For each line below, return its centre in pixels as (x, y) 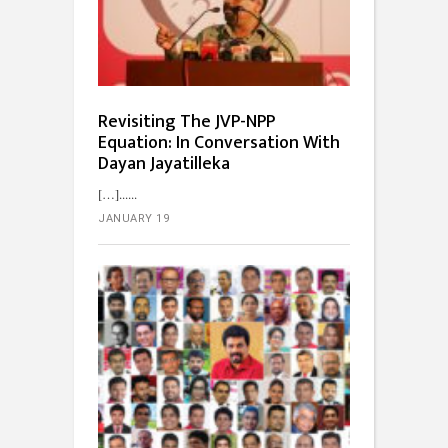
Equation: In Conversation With (219, 142)
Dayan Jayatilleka (164, 163)
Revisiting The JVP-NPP (186, 121)
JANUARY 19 (133, 218)
